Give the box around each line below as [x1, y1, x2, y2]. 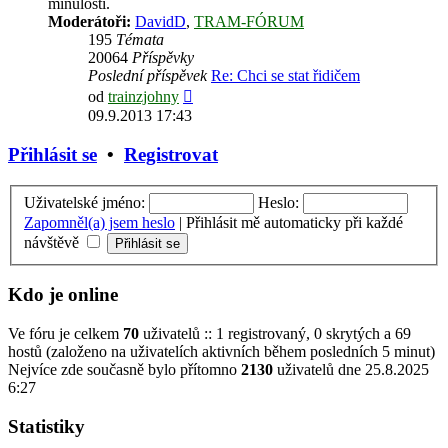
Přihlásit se [8, 144, 97, 166]
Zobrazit [192, 84, 245, 102]
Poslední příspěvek [88, 67, 207, 85]
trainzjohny [108, 88, 179, 106]
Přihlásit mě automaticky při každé [186, 213, 403, 231]
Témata [116, 31, 164, 49]
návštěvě [24, 233, 83, 251]
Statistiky [8, 415, 85, 437]
